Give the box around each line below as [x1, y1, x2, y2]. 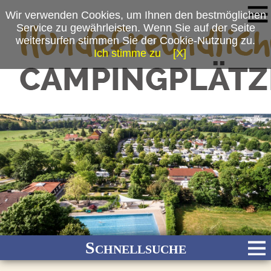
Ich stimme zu [94, 47, 161, 59]
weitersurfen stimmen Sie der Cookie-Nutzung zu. [16, 34, 255, 47]
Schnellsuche [85, 238, 186, 258]
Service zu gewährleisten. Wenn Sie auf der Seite [16, 22, 255, 34]
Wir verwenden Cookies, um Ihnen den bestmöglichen [5, 9, 266, 21]
